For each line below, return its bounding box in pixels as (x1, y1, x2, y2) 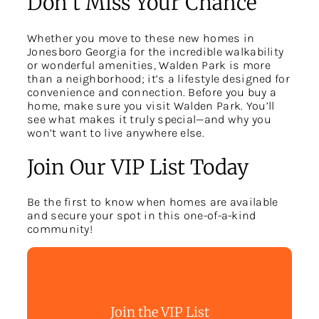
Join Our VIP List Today (27, 154, 249, 180)
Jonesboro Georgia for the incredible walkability (27, 44, 284, 58)
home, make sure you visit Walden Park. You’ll (27, 98, 275, 113)
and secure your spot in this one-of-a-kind (27, 209, 256, 223)
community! (27, 222, 93, 236)
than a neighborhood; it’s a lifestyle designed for (27, 71, 290, 85)
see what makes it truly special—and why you (27, 112, 271, 126)
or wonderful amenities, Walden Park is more (27, 58, 271, 72)
